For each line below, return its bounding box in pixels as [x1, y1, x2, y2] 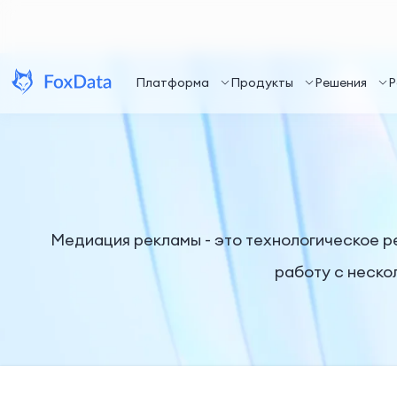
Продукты [230, 74, 293, 90]
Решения [315, 74, 367, 90]
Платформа [136, 74, 209, 90]
